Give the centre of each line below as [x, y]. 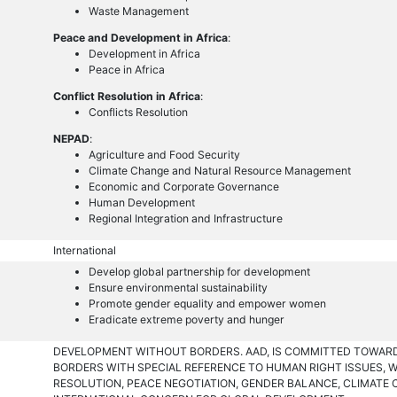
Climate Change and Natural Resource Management [219, 171]
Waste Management [138, 11]
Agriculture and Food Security [164, 155]
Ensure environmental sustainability [178, 288]
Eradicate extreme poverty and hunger [186, 320]
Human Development [141, 203]
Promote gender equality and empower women [207, 304]
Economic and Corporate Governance [183, 187]
